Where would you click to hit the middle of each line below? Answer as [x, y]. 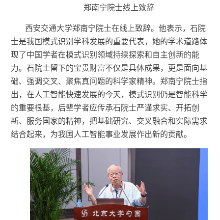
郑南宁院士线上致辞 [119, 7]
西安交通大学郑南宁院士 [69, 28]
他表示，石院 [182, 28]
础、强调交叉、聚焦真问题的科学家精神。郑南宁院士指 [109, 81]
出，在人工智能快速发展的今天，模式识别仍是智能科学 [109, 94]
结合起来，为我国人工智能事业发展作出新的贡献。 [101, 134]
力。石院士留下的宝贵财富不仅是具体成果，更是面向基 [109, 68]
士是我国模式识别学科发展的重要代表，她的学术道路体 [109, 41]
